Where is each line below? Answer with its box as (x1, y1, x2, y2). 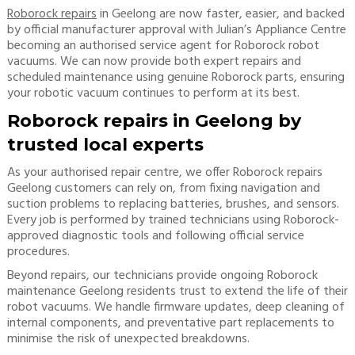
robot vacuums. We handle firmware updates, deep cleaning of (6, 297, 345, 318)
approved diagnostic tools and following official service (6, 226, 304, 246)
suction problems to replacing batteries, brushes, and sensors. (6, 194, 339, 215)
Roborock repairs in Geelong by (6, 110, 301, 132)
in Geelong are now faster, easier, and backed (96, 4, 345, 25)
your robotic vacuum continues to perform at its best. (6, 83, 300, 104)
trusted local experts (6, 134, 204, 155)
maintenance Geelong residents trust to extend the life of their (6, 281, 348, 302)
